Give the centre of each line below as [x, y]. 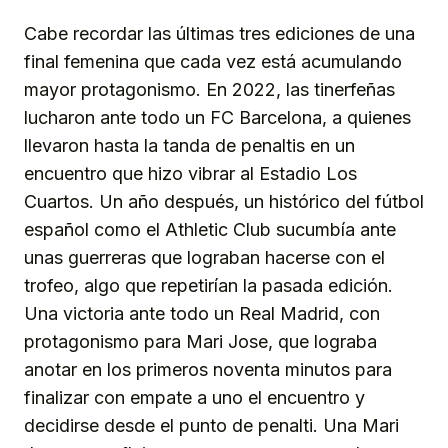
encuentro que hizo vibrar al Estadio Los [190, 174]
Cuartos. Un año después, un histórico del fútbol [224, 202]
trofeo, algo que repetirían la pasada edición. [208, 286]
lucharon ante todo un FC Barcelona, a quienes [217, 118]
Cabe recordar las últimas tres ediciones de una [219, 34]
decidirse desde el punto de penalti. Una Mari [211, 426]
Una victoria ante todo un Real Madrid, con [202, 314]
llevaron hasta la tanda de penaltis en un [189, 146]
